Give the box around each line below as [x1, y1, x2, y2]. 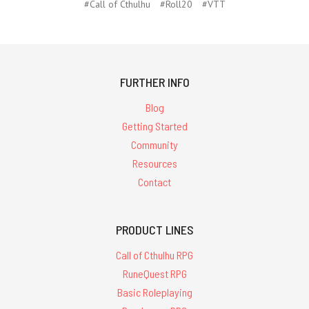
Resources [132, 156, 177, 170]
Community [131, 137, 178, 151]
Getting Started [121, 119, 188, 133]
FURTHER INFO [119, 74, 190, 90]
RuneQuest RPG [122, 267, 187, 281]
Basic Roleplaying [117, 285, 192, 299]
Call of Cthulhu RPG [116, 248, 193, 262]
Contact [138, 175, 171, 188]
